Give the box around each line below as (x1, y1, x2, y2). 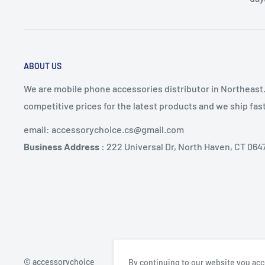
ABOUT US (24, 61, 62, 71)
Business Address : (24, 141, 106, 153)
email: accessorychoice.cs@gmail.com (24, 124, 184, 135)
